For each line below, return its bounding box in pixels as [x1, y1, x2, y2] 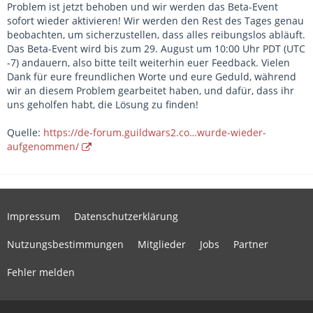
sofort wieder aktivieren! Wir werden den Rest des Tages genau [7, 14, 304, 27]
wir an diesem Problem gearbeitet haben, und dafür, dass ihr [7, 84, 294, 97]
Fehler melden [7, 265, 75, 279]
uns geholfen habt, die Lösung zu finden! [7, 98, 198, 111]
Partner [233, 238, 268, 251]
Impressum [7, 210, 60, 223]
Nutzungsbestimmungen [7, 238, 124, 251]
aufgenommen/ [7, 140, 79, 153]
